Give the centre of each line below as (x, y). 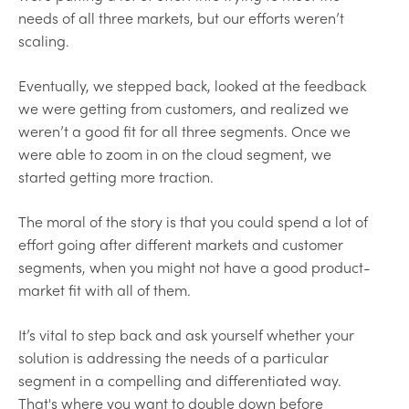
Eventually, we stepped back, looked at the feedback (192, 85)
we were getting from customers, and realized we (184, 108)
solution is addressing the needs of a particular (173, 357)
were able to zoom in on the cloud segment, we (175, 153)
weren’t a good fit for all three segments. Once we (184, 131)
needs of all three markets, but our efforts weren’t (181, 17)
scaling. (44, 40)
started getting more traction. (116, 176)
